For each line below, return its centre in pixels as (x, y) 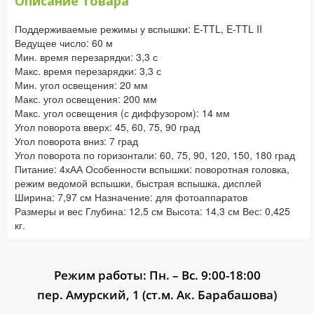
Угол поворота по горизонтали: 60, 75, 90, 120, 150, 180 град (155, 155)
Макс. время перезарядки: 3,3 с (88, 71)
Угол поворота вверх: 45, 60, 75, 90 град (107, 127)
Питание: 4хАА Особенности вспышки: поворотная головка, (152, 169)
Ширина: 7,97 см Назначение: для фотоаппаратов (131, 197)
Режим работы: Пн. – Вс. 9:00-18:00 (157, 275)
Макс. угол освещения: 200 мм (86, 99)
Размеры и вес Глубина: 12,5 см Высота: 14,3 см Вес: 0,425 (152, 211)
